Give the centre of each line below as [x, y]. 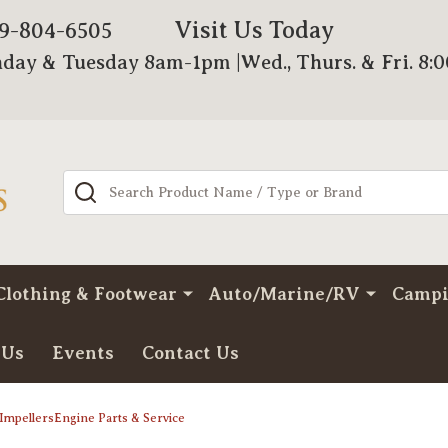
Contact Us [190, 353]
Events [83, 353]
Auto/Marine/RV [284, 294]
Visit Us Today [254, 30]
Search [89, 182]
